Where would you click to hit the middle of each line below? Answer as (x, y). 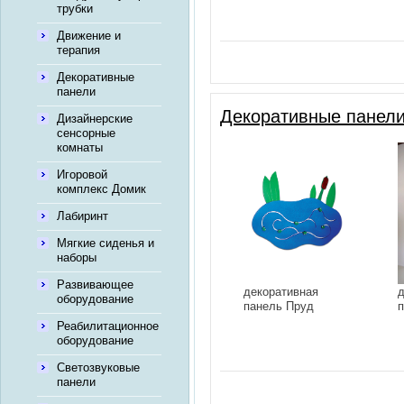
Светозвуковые (98, 367)
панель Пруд (279, 306)
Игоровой (82, 174)
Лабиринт (83, 216)
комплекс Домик (101, 189)
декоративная (281, 291)
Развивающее (95, 285)
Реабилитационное (108, 326)
